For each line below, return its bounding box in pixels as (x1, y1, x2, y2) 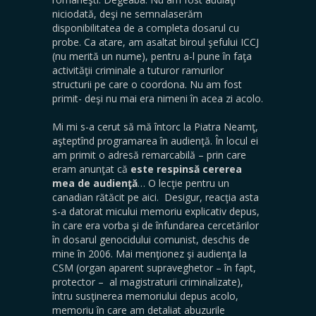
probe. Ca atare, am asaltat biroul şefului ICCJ (52, 35, 259, 49)
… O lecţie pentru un (138, 176, 229, 190)
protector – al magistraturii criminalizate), (52, 275, 243, 288)
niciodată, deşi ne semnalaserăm (52, 7, 205, 20)
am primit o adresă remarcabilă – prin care (52, 148, 246, 162)
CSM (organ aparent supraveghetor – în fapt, (52, 261, 256, 274)
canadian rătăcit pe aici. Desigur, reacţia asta (52, 190, 259, 204)
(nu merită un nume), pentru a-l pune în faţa (52, 49, 252, 63)
